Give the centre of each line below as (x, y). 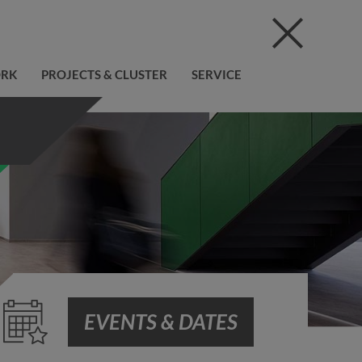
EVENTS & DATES (160, 322)
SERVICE (216, 74)
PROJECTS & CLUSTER (104, 74)
